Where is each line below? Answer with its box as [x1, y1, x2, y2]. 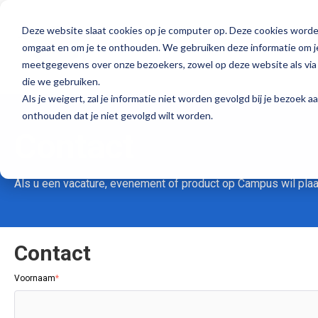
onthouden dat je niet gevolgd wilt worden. [21, 109, 213, 121]
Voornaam [14, 273, 55, 283]
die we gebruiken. [21, 75, 100, 87]
